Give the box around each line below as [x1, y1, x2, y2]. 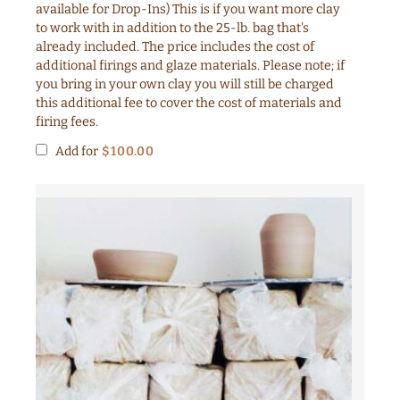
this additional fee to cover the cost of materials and [36, 95, 342, 111]
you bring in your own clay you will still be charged [36, 76, 334, 92]
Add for [53, 143, 101, 159]
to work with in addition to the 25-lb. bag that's [36, 20, 309, 36]
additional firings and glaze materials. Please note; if [36, 57, 345, 73]
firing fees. [36, 113, 98, 129]
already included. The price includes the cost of [36, 38, 314, 54]
